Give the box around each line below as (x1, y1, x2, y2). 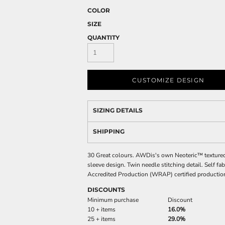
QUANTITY (87, 34, 120, 41)
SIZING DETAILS (93, 106, 143, 114)
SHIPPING (93, 128, 125, 135)
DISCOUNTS (87, 186, 125, 193)
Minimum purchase (87, 196, 139, 204)
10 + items (87, 205, 116, 213)
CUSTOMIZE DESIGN (132, 76, 205, 84)
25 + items (87, 215, 116, 223)
